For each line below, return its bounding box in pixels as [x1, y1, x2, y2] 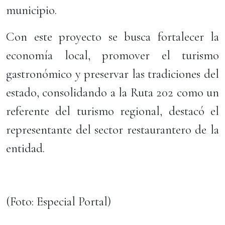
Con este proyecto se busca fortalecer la [6, 29, 219, 44]
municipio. [6, 3, 57, 18]
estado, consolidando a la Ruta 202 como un [6, 85, 219, 100]
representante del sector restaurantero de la [6, 122, 219, 137]
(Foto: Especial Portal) [6, 194, 111, 209]
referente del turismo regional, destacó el [6, 103, 219, 119]
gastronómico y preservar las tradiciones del [6, 66, 219, 81]
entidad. [6, 141, 45, 156]
